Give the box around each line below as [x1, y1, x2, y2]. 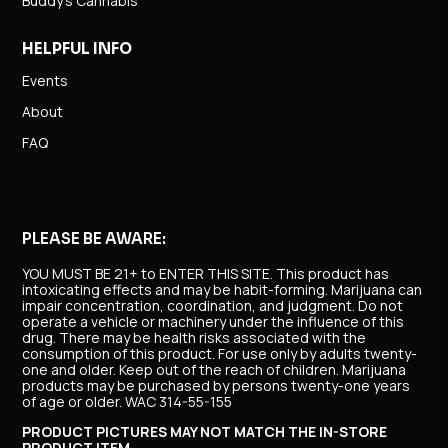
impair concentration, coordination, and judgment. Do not [22, 296, 404, 316]
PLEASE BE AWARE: [22, 229, 167, 249]
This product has [276, 264, 390, 284]
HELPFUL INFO [22, 39, 133, 59]
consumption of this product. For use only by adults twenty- [22, 344, 418, 364]
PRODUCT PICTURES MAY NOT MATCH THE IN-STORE [22, 422, 388, 442]
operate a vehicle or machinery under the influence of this [22, 312, 405, 332]
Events [22, 71, 69, 91]
